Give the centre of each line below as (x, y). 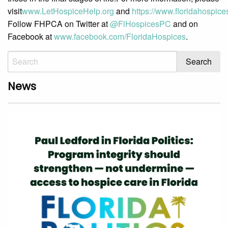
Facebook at (31, 37)
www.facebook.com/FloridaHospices (120, 37)
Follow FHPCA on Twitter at (59, 24)
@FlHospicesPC (140, 24)
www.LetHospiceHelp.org (68, 11)
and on (184, 24)
